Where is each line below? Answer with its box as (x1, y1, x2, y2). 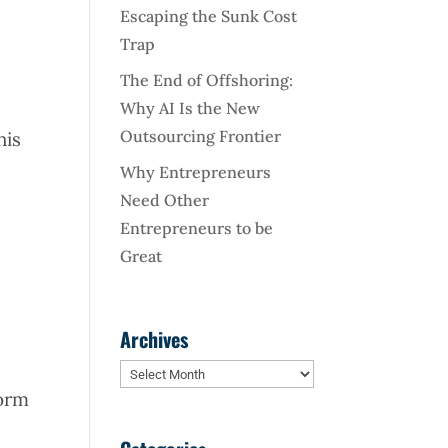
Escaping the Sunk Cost (120, 5, 298, 26)
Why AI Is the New (120, 97, 261, 118)
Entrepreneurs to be (120, 217, 274, 238)
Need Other (120, 189, 210, 210)
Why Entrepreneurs (120, 161, 272, 182)
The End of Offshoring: (120, 69, 294, 90)
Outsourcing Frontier (120, 125, 282, 146)
